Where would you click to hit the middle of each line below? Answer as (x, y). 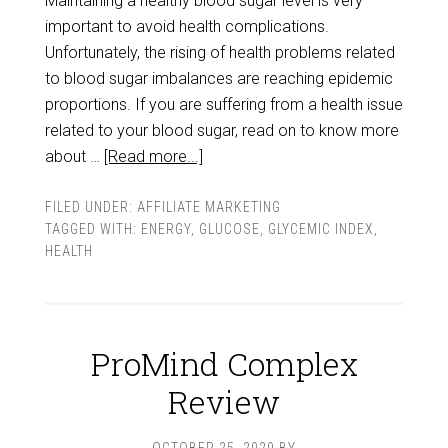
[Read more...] (153, 156)
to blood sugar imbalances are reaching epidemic (218, 78)
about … (74, 156)
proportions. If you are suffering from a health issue (223, 104)
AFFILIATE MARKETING (208, 207)
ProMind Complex (224, 363)
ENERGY (165, 229)
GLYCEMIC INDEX (320, 229)
